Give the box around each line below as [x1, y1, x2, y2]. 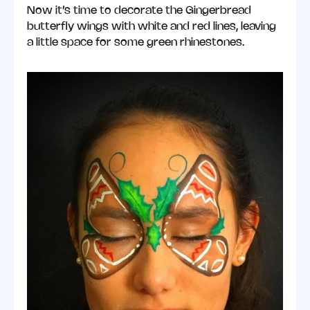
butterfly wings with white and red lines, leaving [27, 21, 277, 32]
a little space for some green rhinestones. [27, 37, 245, 48]
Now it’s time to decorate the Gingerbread [27, 5, 252, 16]
